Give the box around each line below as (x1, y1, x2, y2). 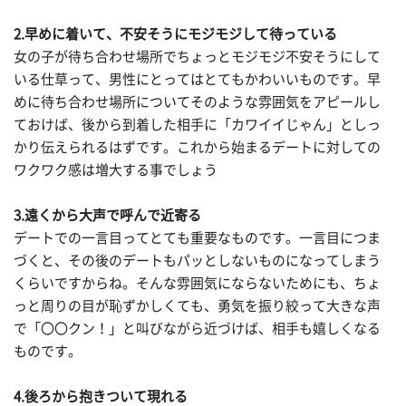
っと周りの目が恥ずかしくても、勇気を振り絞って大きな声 (14, 299, 381, 314)
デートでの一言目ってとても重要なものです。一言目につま (14, 231, 381, 246)
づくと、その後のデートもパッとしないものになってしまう (14, 254, 381, 268)
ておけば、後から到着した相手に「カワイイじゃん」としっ (14, 118, 381, 132)
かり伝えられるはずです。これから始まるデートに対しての (14, 140, 381, 155)
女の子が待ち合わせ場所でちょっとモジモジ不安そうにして (14, 50, 381, 64)
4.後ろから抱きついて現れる (14, 390, 188, 404)
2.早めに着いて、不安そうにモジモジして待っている (14, 27, 337, 42)
